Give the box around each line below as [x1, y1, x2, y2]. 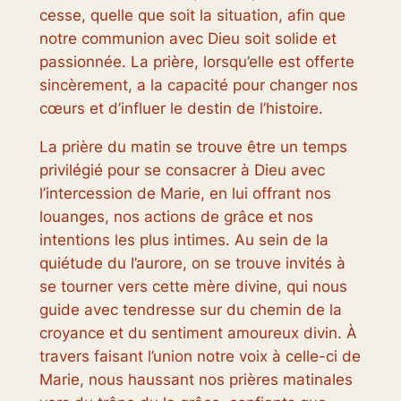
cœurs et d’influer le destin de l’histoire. [38, 98, 323, 117]
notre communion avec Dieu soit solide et [38, 29, 337, 47]
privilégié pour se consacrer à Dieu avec [38, 160, 325, 179]
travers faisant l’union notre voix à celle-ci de [38, 346, 361, 365]
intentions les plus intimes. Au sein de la [38, 230, 328, 249]
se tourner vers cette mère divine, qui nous [38, 277, 347, 295]
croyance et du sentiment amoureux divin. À [38, 323, 357, 342]
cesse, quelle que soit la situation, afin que [38, 5, 346, 24]
